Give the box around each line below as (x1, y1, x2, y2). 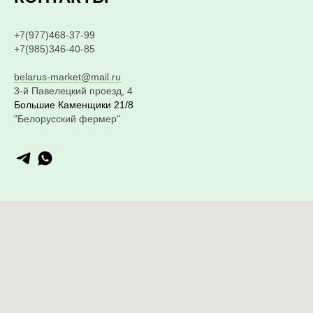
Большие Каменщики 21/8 (14, 99, 133, 111)
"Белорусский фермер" (14, 113, 120, 125)
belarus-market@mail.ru (14, 71, 121, 83)
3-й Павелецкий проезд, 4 (14, 85, 133, 97)
